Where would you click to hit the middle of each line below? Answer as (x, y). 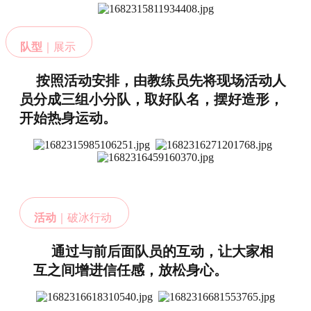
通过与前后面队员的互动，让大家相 (159, 251)
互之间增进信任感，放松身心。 (131, 270)
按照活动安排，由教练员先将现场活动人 (161, 81)
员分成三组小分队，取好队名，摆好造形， (151, 99)
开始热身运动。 (68, 118)
